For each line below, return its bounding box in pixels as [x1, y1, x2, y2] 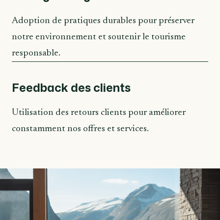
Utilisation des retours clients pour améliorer [12, 108, 186, 117]
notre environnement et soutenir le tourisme [12, 32, 186, 42]
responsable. [12, 48, 60, 58]
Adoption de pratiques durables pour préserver [12, 16, 194, 26]
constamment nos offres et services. [12, 124, 149, 134]
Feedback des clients [12, 79, 131, 95]
